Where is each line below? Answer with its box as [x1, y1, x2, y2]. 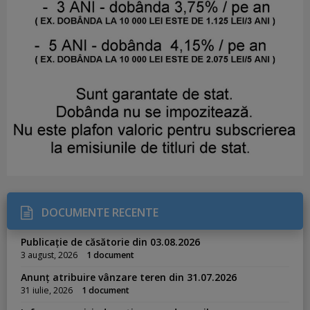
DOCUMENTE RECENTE [42, 204, 158, 220]
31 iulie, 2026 [21, 284, 73, 296]
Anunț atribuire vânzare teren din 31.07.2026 [21, 270, 237, 284]
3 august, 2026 [21, 248, 77, 261]
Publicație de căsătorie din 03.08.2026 [21, 235, 200, 248]
